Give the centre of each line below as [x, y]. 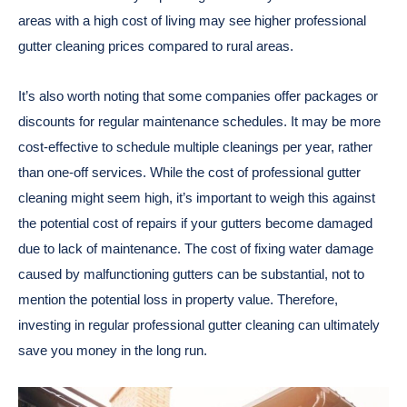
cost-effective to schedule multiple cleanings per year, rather [195, 146]
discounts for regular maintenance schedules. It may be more [199, 121]
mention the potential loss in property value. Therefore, [178, 299]
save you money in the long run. [113, 350]
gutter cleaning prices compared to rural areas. [156, 46]
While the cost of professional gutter [255, 172]
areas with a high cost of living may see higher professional [192, 21]
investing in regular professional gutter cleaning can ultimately [199, 324]
